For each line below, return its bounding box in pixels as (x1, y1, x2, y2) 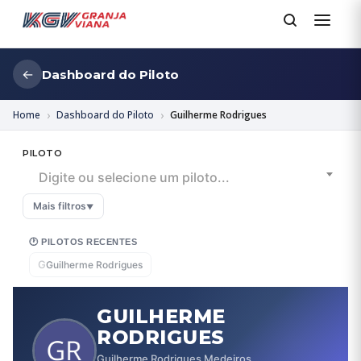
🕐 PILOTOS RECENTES (29, 237, 137, 247)
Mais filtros (33, 200, 86, 212)
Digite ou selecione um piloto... (39, 169, 230, 185)
